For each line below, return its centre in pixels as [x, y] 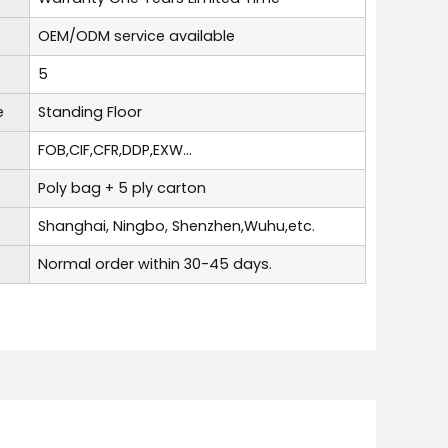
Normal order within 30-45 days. [155, 263]
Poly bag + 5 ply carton [122, 187]
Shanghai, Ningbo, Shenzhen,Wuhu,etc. [176, 225]
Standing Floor [90, 111]
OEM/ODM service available [136, 35]
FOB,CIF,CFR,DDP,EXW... [115, 149]
